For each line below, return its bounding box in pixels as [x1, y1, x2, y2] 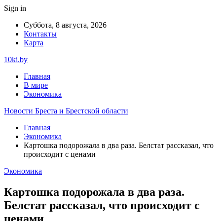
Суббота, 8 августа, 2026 [24, 21, 107, 29]
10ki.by [4, 55, 28, 64]
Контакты [24, 30, 57, 38]
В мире [24, 81, 48, 89]
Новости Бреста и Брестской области [4, 107, 128, 115]
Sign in [4, 4, 26, 12]
